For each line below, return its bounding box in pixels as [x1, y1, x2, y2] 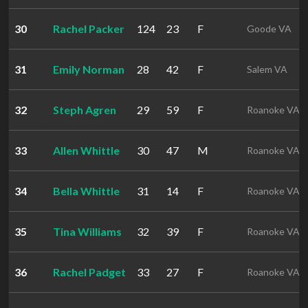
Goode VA [247, 23, 291, 34]
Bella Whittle [53, 184, 120, 197]
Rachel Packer [53, 22, 124, 35]
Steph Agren [53, 103, 116, 116]
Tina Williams [53, 225, 122, 238]
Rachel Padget [53, 265, 126, 278]
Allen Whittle [53, 144, 120, 157]
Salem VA [247, 63, 287, 75]
